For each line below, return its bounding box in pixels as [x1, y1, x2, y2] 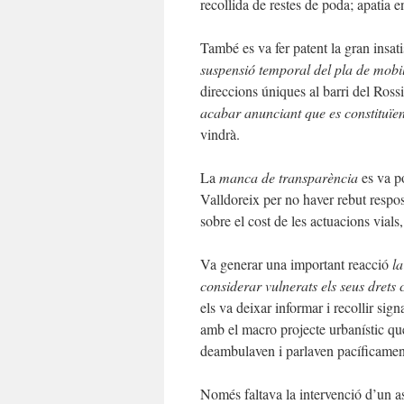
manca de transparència [219, 168, 358, 187]
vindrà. [200, 124, 240, 143]
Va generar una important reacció [200, 254, 392, 273]
